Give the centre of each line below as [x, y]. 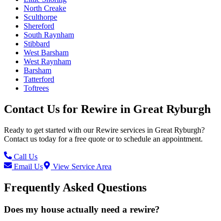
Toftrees [36, 88]
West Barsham [46, 53]
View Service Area [81, 167]
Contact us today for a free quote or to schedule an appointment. [103, 139]
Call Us [25, 157]
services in [136, 130]
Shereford [39, 26]
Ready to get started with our [50, 130]
